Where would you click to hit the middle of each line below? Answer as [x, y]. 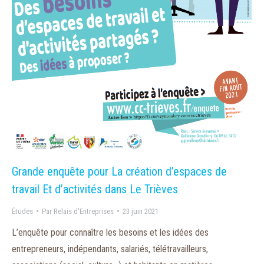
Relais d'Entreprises [84, 211]
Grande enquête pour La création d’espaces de [119, 171]
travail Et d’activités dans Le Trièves [95, 189]
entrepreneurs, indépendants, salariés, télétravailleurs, [110, 249]
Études [22, 211]
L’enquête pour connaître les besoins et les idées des [110, 232]
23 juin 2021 [141, 211]
